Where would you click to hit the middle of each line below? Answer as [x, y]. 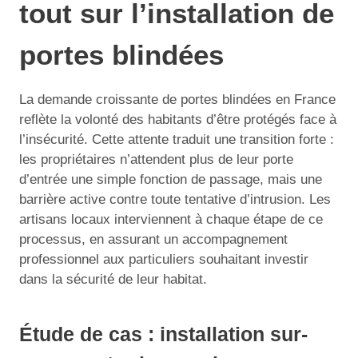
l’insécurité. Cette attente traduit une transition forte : [177, 139]
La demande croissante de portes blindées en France [177, 99]
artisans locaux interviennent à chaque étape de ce [171, 219]
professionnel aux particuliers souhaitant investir [164, 259]
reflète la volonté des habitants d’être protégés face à [178, 119]
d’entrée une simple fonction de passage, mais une [171, 179]
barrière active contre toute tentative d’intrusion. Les [175, 199]
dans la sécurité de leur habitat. [113, 279]
